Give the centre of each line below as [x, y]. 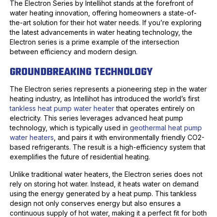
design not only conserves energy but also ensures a [95, 203]
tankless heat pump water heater [62, 108]
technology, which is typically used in [70, 128]
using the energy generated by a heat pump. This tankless [103, 194]
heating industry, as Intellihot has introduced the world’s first [105, 99]
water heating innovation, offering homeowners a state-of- [103, 13]
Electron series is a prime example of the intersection [94, 42]
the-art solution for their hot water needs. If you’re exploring [106, 23]
